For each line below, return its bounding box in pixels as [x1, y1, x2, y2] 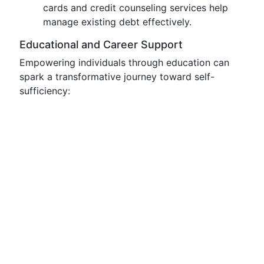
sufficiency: [19, 85, 70, 97]
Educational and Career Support [19, 38, 183, 51]
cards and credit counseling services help [43, 2, 228, 14]
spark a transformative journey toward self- [19, 71, 214, 82]
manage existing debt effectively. [43, 16, 192, 28]
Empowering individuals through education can [19, 57, 229, 68]
